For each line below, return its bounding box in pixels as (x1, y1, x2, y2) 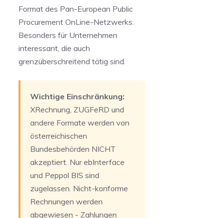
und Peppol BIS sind (30, 170, 99, 181)
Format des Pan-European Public (18, 4, 133, 14)
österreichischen (30, 131, 87, 141)
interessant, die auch (18, 43, 90, 54)
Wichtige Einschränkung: (30, 91, 125, 102)
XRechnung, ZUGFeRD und (30, 105, 124, 115)
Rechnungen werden (30, 197, 103, 207)
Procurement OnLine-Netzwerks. (18, 17, 134, 27)
